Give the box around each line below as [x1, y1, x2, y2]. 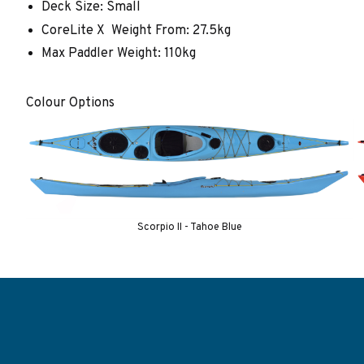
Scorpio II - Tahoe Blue [137, 220, 243, 234]
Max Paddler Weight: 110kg [41, 45, 197, 63]
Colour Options [26, 94, 115, 111]
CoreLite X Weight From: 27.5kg [41, 22, 232, 39]
